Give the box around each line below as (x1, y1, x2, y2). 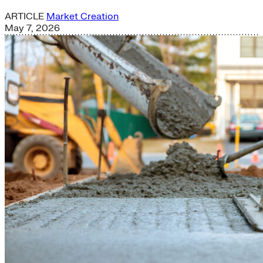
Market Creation (46, 10, 119, 22)
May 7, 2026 (5, 22, 60, 34)
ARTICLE (5, 10, 46, 22)
